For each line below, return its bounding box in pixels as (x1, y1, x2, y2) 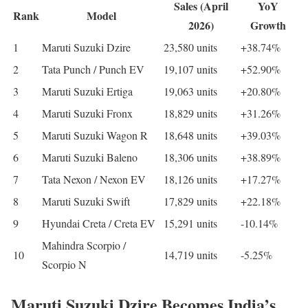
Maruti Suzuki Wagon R (42, 128, 148, 143)
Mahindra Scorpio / (42, 238, 126, 253)
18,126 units (164, 172, 217, 187)
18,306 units (164, 150, 217, 165)
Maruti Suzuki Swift (42, 194, 130, 209)
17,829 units (164, 194, 217, 209)
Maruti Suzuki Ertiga (42, 84, 133, 99)
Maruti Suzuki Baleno (42, 150, 137, 165)
